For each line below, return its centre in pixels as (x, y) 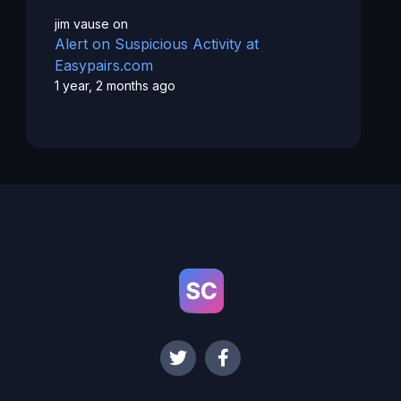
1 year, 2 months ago (115, 86)
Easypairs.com (103, 66)
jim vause (81, 24)
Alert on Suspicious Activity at (156, 44)
